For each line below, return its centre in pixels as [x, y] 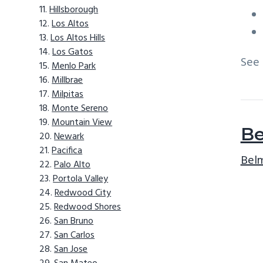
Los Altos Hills [78, 38]
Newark [69, 137]
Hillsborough [74, 10]
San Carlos [75, 236]
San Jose [71, 250]
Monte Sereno [80, 109]
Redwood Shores [88, 208]
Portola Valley [81, 179]
